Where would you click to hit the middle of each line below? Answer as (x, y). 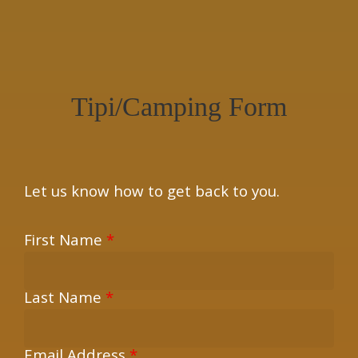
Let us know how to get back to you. (152, 193)
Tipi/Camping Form (179, 107)
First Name (66, 242)
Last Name (65, 300)
